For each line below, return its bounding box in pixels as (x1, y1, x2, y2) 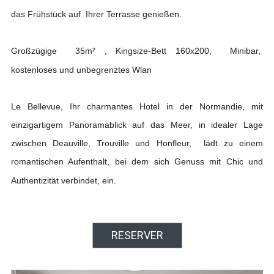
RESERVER (111, 229, 163, 242)
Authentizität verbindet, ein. (10, 176, 116, 186)
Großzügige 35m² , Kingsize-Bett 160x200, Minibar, (10, 46, 264, 56)
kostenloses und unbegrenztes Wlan (10, 65, 152, 75)
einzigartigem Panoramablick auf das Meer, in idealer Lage (10, 120, 264, 130)
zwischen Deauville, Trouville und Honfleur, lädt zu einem (10, 138, 264, 149)
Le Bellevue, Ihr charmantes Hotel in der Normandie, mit (10, 102, 264, 112)
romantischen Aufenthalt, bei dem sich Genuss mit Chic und (10, 157, 264, 167)
